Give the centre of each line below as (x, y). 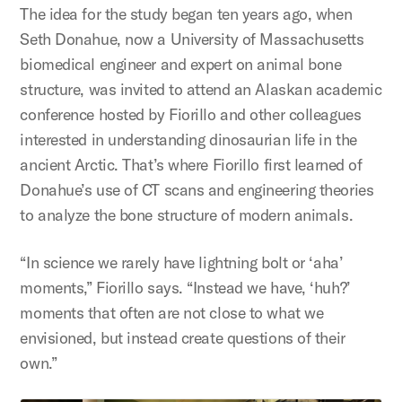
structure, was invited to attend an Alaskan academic (201, 90)
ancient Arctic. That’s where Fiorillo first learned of (191, 165)
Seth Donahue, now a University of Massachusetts (192, 39)
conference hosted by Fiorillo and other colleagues (191, 115)
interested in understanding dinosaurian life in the (188, 140)
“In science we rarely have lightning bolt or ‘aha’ (182, 263)
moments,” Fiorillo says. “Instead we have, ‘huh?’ (185, 288)
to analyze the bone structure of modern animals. (187, 215)
